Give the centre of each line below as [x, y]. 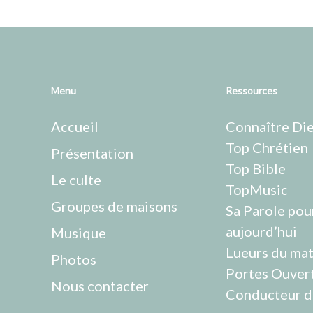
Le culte [76, 180]
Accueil [74, 126]
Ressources [251, 90]
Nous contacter [100, 286]
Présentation [92, 153]
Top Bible [257, 168]
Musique [78, 233]
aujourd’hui [261, 231]
